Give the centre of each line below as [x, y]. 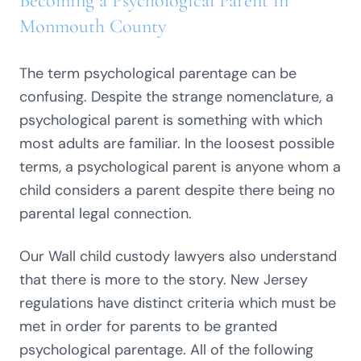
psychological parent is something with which [171, 120]
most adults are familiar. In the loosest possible [177, 143]
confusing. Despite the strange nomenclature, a [176, 97]
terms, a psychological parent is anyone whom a [180, 167]
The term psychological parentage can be [158, 73]
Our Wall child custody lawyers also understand [178, 256]
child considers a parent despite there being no [177, 190]
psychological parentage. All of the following [166, 350]
